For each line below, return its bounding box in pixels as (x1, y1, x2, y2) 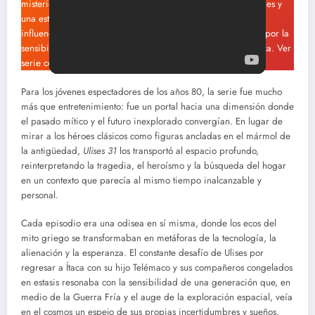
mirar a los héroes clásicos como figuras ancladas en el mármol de (21, 129, 290, 143)
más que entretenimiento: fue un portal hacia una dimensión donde (21, 99, 294, 113)
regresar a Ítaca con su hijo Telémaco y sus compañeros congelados (21, 260, 292, 274)
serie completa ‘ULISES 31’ (21, 56, 127, 70)
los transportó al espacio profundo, (117, 143, 259, 157)
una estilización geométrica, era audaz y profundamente (21, 12, 250, 26)
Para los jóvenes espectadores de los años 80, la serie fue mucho (21, 84, 282, 98)
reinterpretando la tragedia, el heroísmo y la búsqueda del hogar (21, 158, 286, 172)
